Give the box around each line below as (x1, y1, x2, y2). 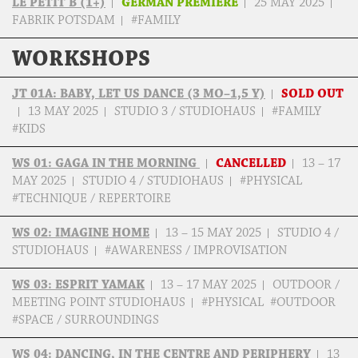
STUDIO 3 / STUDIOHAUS (114, 104, 256, 120)
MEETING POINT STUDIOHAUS (12, 295, 185, 311)
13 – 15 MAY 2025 (165, 225, 261, 241)
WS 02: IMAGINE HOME (12, 225, 149, 241)
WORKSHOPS (12, 46, 150, 74)
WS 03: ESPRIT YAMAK (12, 277, 145, 293)
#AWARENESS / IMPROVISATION (105, 243, 290, 259)
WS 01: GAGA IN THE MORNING (12, 156, 200, 172)
